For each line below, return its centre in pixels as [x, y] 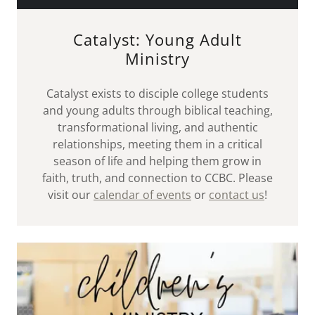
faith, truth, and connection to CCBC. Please [157, 178]
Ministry [157, 59]
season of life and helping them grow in [157, 161]
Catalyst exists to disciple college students [157, 94]
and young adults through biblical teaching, [157, 111]
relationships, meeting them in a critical [157, 144]
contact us [237, 195]
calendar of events [142, 195]
